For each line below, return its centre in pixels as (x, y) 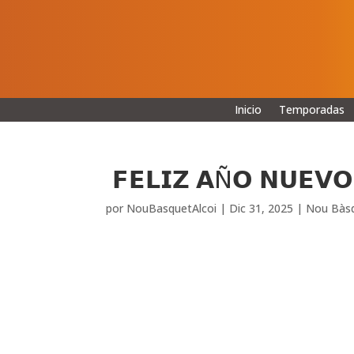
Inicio (248, 109)
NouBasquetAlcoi (172, 208)
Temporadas (311, 109)
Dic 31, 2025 (262, 208)
